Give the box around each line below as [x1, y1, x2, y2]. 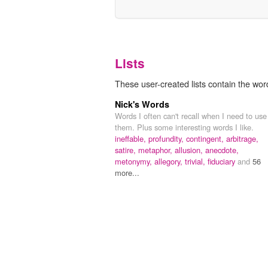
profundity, [148, 132, 186, 144]
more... [115, 166, 139, 178]
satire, [115, 144, 138, 156]
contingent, [186, 132, 226, 144]
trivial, [185, 155, 208, 167]
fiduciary [208, 155, 237, 167]
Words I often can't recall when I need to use [115, 109, 267, 121]
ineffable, [115, 132, 148, 144]
